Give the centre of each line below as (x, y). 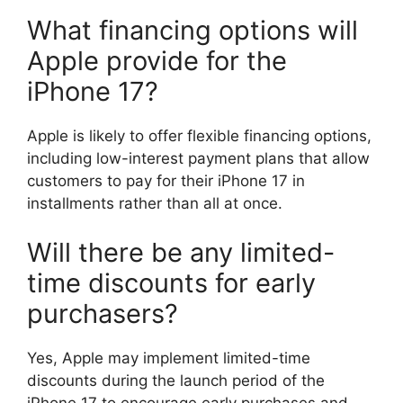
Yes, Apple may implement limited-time (169, 358)
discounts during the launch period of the (176, 381)
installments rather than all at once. (155, 203)
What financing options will (193, 30)
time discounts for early (171, 283)
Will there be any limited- (181, 252)
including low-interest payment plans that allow (198, 158)
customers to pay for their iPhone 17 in (166, 180)
